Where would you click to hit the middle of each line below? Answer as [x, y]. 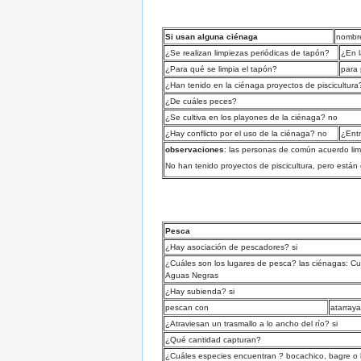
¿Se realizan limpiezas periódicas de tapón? [247, 53]
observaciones [195, 150]
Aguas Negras [192, 275]
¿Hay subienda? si [200, 291]
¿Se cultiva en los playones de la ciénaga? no [251, 118]
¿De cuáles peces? [201, 102]
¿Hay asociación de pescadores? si [231, 247]
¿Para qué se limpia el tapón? [221, 69]
